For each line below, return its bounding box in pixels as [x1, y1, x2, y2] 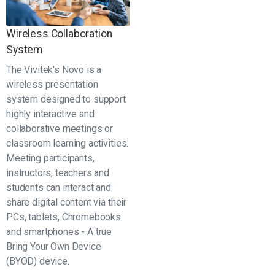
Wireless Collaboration [6, 27, 112, 40]
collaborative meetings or [6, 122, 113, 134]
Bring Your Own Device [6, 240, 101, 252]
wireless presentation [6, 78, 98, 90]
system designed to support [6, 93, 126, 105]
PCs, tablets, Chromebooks [6, 211, 121, 223]
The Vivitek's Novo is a [6, 63, 102, 76]
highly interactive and [6, 107, 95, 120]
